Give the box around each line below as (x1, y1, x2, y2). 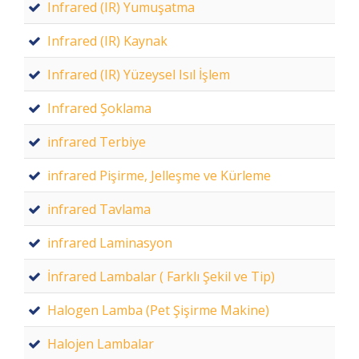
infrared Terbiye (47, 133, 146, 151)
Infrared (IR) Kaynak (47, 32, 167, 50)
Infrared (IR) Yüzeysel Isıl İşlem (47, 66, 230, 83)
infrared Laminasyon (47, 234, 172, 252)
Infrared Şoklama (47, 99, 151, 117)
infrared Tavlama (47, 200, 151, 218)
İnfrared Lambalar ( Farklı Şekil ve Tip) (47, 268, 275, 285)
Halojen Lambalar (47, 335, 154, 353)
